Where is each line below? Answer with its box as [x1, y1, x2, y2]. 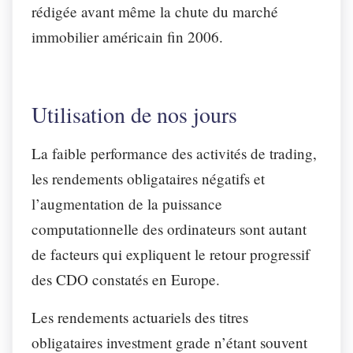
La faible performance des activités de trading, [32, 143, 317, 163]
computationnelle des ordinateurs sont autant [32, 218, 307, 239]
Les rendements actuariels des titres [32, 307, 248, 327]
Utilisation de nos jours [32, 98, 237, 129]
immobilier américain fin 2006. [32, 26, 228, 46]
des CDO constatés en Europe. [32, 269, 225, 289]
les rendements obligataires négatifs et [32, 168, 265, 188]
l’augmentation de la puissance [32, 193, 222, 214]
